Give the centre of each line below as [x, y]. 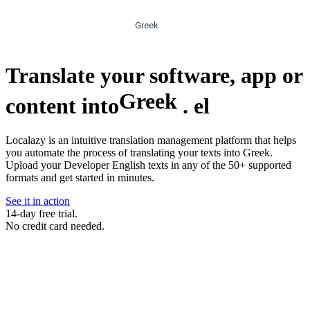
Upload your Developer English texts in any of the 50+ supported [148, 165]
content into [62, 106]
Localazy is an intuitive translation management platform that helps [151, 140]
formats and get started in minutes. [80, 178]
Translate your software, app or [154, 75]
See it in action [38, 201]
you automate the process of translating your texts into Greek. [139, 153]
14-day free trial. [42, 214]
